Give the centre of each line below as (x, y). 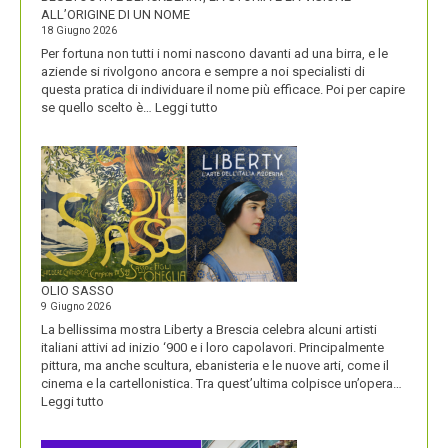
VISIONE (240, 250)
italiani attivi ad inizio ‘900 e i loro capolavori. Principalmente (212, 347)
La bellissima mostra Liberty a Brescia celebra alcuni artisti (209, 329)
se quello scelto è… (98, 107)
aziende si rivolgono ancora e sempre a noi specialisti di (203, 71)
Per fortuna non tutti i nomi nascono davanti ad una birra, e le (214, 53)
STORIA (239, 196)
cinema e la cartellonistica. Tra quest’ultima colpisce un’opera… (221, 383)
